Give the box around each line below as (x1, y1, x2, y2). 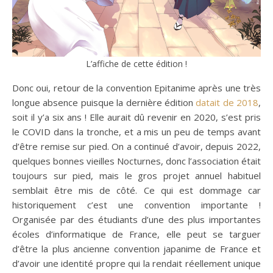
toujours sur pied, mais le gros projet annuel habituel (12, 169, 261, 182)
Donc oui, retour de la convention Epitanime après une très (12, 81, 261, 94)
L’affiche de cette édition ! (86, 57, 187, 69)
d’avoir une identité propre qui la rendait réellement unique (12, 257, 261, 269)
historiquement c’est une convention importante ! (12, 198, 261, 211)
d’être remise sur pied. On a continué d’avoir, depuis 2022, (12, 140, 261, 152)
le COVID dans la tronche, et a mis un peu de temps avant (12, 125, 261, 138)
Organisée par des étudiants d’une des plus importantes (12, 213, 261, 225)
